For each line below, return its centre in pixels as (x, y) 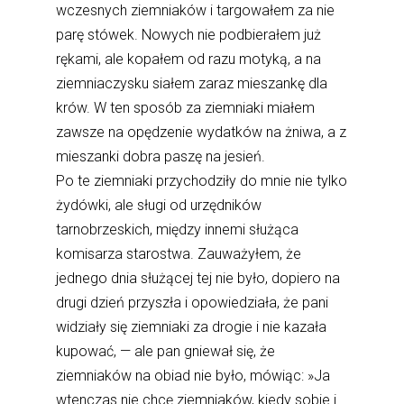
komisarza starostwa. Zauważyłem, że (179, 254)
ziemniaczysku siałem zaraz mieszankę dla (192, 84)
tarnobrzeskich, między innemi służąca (178, 230)
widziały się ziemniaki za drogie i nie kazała (192, 327)
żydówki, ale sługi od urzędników (159, 206)
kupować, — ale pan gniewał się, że (166, 352)
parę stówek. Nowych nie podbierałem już (189, 35)
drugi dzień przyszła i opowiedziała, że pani (193, 303)
